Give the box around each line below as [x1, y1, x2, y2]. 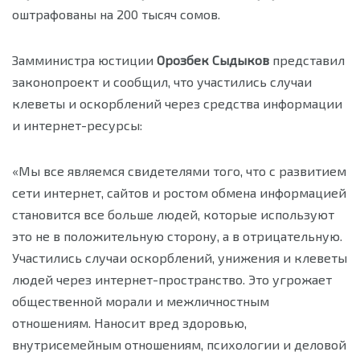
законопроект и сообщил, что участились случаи [12, 74, 312, 89]
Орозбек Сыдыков [157, 52, 269, 67]
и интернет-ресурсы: [12, 117, 142, 133]
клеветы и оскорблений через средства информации [12, 96, 342, 111]
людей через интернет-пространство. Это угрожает [12, 272, 332, 287]
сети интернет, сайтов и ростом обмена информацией [12, 185, 346, 200]
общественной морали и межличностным [12, 293, 269, 309]
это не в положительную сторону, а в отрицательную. [12, 228, 342, 243]
